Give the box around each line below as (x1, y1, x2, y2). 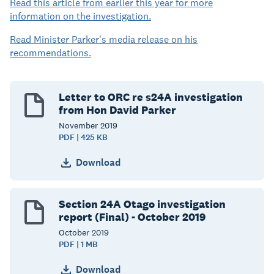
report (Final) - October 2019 (59, 209, 206, 224)
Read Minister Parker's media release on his (10, 33, 198, 46)
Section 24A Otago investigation (59, 196, 226, 211)
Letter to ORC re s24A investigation (59, 90, 243, 104)
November (59, 120, 100, 131)
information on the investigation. (10, 10, 151, 23)
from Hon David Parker (59, 103, 176, 117)
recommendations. (10, 46, 91, 59)
